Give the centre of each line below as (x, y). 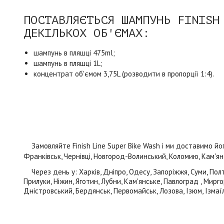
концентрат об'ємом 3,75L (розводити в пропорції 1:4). (124, 73)
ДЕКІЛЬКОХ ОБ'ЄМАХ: (86, 33)
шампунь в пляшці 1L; (68, 63)
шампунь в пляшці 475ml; (74, 52)
